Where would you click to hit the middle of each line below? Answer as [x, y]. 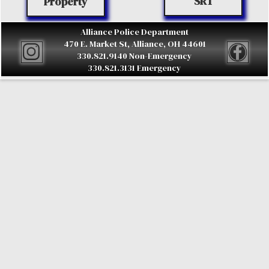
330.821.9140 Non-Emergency [134, 56]
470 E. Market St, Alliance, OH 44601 [134, 44]
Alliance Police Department [134, 32]
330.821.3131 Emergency [134, 68]
